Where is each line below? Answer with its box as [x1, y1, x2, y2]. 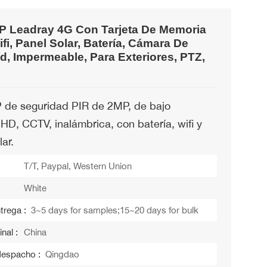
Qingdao [45, 249, 80, 260]
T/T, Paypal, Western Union [24, 160, 132, 172]
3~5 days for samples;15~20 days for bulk [31, 204, 199, 216]
